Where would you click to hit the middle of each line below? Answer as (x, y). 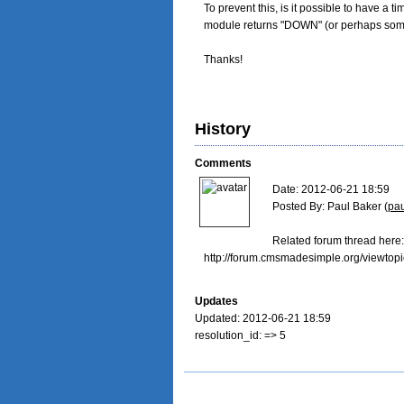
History (223, 129)
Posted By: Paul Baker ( (330, 207)
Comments (223, 163)
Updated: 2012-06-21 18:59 (263, 318)
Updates (216, 301)
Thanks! (223, 60)
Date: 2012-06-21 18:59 (331, 189)
